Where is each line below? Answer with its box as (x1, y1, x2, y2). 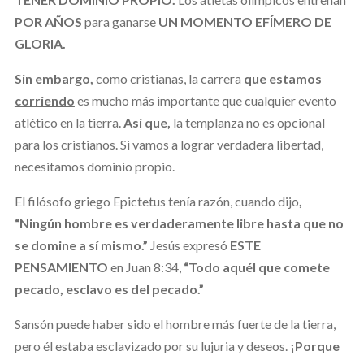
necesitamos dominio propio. (14, 158, 175, 174)
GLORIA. (14, 35, 66, 51)
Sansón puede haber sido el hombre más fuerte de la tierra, (14, 315, 336, 331)
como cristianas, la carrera (93, 70, 244, 86)
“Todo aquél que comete (183, 258, 330, 275)
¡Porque (289, 337, 340, 353)
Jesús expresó (149, 236, 230, 253)
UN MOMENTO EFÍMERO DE (158, 13, 331, 29)
